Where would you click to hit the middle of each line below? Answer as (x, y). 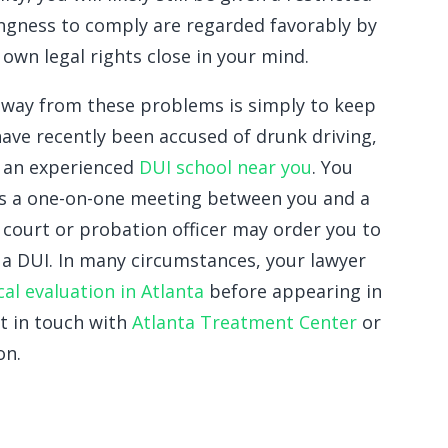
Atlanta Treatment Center (244, 322)
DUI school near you (225, 167)
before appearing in (293, 291)
